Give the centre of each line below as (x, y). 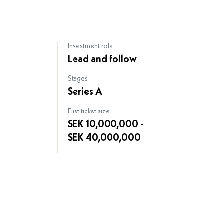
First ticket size (89, 111)
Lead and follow (102, 59)
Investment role (91, 46)
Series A (85, 92)
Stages (78, 79)
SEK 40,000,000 (104, 138)
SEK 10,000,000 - (106, 125)
